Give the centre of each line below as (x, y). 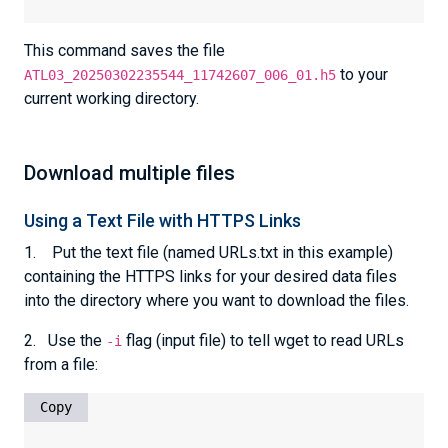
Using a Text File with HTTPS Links (162, 220)
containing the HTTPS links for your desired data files (210, 276)
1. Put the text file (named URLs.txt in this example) (208, 252)
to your (362, 74)
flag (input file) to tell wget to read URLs (263, 340)
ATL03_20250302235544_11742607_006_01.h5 (180, 75)
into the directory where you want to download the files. (216, 300)
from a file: (61, 364)
